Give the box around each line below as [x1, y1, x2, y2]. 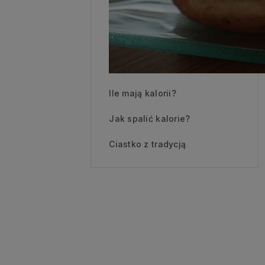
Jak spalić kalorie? [109, 113, 190, 124]
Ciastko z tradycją [109, 138, 186, 149]
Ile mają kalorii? [109, 88, 177, 98]
